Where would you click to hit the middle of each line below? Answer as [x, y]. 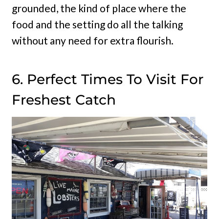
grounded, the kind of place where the [99, 8]
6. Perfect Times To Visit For [108, 79]
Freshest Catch [64, 100]
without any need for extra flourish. [93, 41]
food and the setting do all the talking [97, 24]
